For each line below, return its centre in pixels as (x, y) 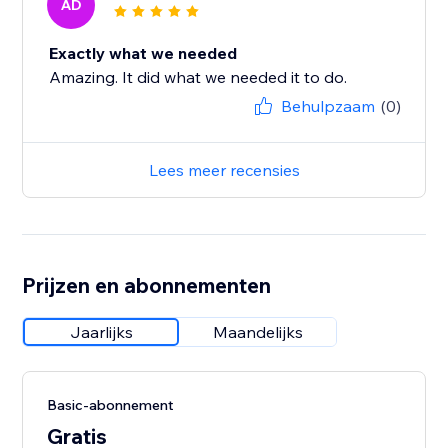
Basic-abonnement (111, 405)
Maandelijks (258, 332)
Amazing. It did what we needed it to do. (198, 77)
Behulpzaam (327, 106)
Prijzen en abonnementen (147, 285)
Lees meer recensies (224, 170)
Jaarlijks (101, 332)
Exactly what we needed (143, 53)
